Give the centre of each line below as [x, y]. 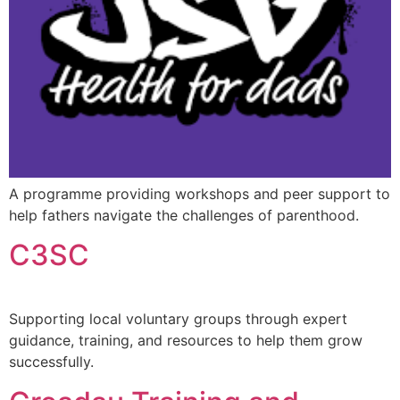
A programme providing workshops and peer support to [200, 194]
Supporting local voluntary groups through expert [178, 319]
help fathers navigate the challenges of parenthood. [184, 216]
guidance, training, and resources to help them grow [186, 341]
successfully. [51, 362]
